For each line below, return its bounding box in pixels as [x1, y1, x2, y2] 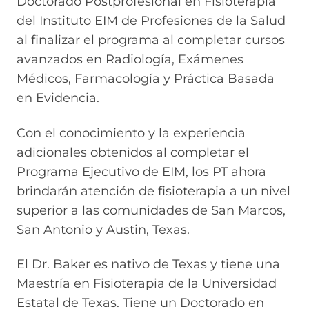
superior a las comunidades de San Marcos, [17, 202, 286, 218]
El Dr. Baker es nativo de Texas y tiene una [17, 257, 280, 272]
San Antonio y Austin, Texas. [17, 221, 190, 237]
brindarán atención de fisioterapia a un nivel [17, 183, 290, 199]
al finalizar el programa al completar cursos [17, 32, 285, 48]
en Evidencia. [17, 90, 99, 106]
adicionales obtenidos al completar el [17, 144, 249, 160]
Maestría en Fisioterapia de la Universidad [17, 276, 277, 292]
